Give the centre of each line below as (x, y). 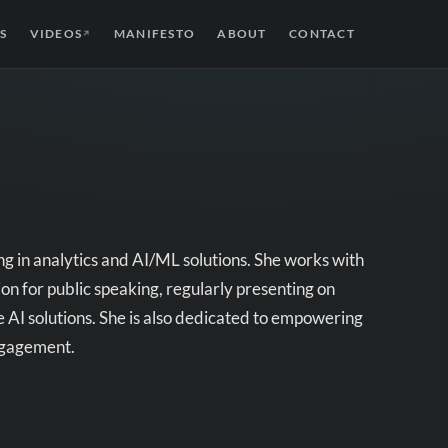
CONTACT (322, 33)
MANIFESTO (154, 33)
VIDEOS (56, 33)
